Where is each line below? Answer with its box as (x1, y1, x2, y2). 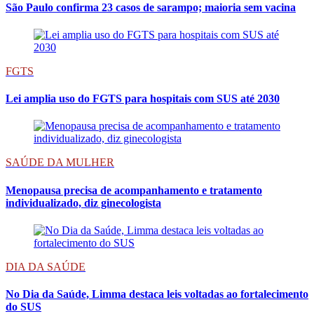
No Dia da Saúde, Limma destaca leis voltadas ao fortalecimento (6, 288, 308, 301)
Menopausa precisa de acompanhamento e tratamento (6, 184, 262, 196)
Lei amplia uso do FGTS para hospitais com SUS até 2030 (6, 93, 280, 105)
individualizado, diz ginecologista (6, 196, 161, 209)
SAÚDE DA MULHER (6, 156, 114, 169)
